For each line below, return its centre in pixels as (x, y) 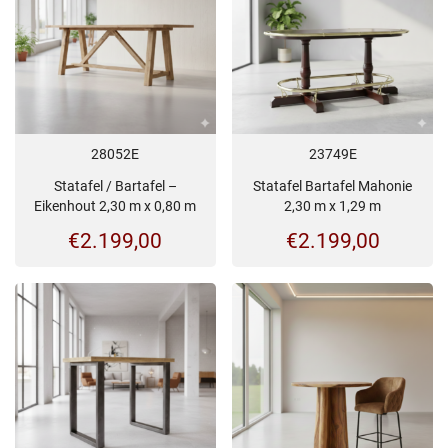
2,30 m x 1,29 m (333, 205)
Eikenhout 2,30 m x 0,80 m (115, 205)
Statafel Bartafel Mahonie (333, 185)
